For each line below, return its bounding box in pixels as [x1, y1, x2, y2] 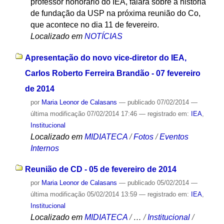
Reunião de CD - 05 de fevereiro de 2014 [24, 165, 176, 174]
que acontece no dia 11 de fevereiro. [30, 20, 159, 29]
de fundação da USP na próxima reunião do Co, [30, 8, 200, 17]
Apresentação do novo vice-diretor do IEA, [24, 53, 186, 62]
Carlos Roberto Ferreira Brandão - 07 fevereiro [24, 68, 200, 77]
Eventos [159, 132, 188, 141]
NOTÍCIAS [84, 31, 122, 40]
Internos [30, 143, 59, 152]
